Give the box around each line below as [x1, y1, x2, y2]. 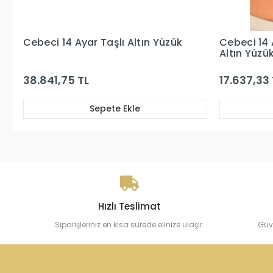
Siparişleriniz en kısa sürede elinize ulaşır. [55, 219, 205, 230]
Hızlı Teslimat [98, 200, 161, 213]
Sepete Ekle [89, 102, 140, 115]
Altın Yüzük [23, 46, 78, 60]
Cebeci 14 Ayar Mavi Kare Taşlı [23, 35, 177, 49]
